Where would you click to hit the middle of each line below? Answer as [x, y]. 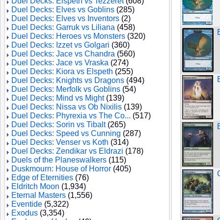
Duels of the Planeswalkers [59, 160]
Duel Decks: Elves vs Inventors [65, 18]
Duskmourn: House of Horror [61, 169]
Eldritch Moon [35, 186]
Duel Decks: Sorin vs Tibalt [58, 124]
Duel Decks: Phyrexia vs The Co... [71, 116]
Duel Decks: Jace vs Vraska [60, 63]
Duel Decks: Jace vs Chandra [63, 54]
